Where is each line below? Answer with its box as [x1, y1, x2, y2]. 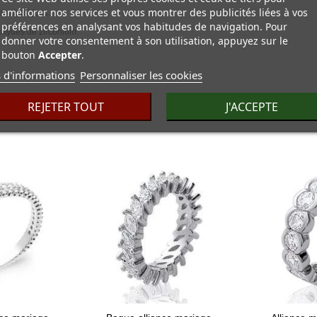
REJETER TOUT [27, 98, 104, 114]
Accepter [38, 47, 81, 61]
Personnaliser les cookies [79, 67, 202, 81]
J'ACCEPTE [225, 98, 278, 114]
